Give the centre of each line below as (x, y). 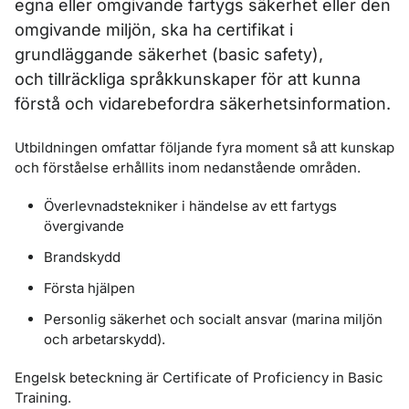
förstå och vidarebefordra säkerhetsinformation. (203, 104)
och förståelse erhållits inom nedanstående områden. (188, 168)
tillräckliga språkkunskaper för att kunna (202, 79)
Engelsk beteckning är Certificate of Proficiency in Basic (199, 378)
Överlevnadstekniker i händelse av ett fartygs (190, 206)
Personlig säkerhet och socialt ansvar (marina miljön (213, 319)
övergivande (84, 226)
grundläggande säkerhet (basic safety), (169, 54)
